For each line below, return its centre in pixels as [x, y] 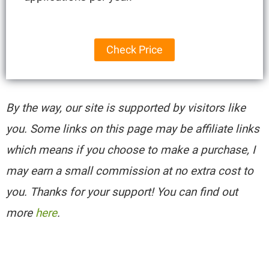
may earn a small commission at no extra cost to [130, 171]
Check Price [134, 49]
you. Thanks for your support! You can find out [122, 192]
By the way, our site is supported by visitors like [126, 107]
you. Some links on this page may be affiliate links [133, 128]
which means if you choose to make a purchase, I [131, 150]
